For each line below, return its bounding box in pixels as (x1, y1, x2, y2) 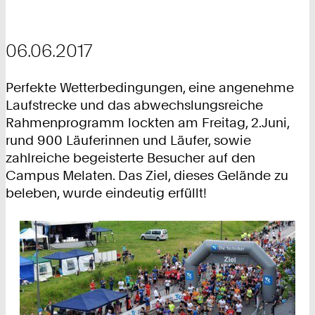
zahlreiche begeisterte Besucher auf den (6, 150, 255, 167)
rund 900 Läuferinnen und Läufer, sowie (6, 132, 251, 149)
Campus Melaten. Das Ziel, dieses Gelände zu (6, 167, 288, 184)
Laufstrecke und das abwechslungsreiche (6, 97, 263, 114)
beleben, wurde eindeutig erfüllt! (6, 185, 207, 202)
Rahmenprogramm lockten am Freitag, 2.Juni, (6, 115, 289, 131)
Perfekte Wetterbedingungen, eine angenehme (6, 79, 294, 96)
